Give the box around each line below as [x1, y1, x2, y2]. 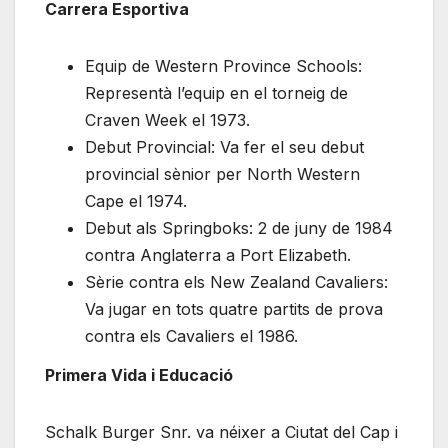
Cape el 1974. [85, 190, 187, 211]
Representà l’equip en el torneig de [85, 82, 348, 103]
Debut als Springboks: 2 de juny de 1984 [85, 217, 393, 238]
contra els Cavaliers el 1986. [85, 325, 298, 346]
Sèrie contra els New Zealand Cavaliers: [85, 271, 388, 292]
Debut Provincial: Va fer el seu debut [85, 136, 364, 157]
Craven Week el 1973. [85, 109, 250, 130]
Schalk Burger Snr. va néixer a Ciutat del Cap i [45, 422, 398, 443]
